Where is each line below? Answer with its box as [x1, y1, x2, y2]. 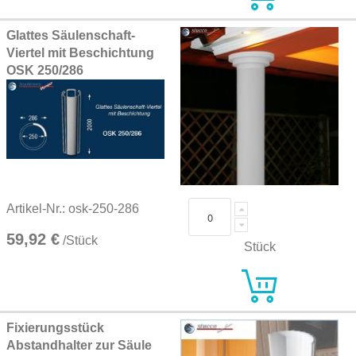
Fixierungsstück [6, 321, 104, 335]
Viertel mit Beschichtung [6, 46, 154, 60]
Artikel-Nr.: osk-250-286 [6, 202, 139, 216]
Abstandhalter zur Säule [6, 339, 152, 352]
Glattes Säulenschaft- [6, 29, 135, 42]
